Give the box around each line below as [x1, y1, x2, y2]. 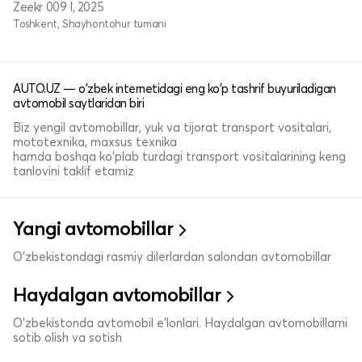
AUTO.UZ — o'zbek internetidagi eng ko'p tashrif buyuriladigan [13, 81, 336, 96]
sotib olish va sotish [13, 330, 122, 346]
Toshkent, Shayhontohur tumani [13, 17, 166, 30]
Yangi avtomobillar [13, 217, 173, 240]
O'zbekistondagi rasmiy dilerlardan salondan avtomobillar [13, 249, 331, 265]
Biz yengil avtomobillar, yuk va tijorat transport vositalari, [13, 120, 331, 135]
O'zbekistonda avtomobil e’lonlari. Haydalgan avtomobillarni [13, 315, 347, 331]
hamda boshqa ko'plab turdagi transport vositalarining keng [13, 149, 346, 164]
